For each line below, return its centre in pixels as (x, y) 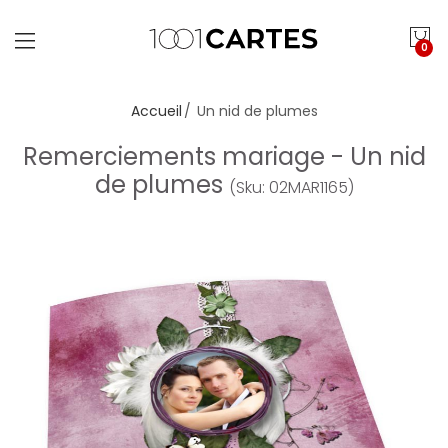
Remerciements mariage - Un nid (224, 156)
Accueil (156, 111)
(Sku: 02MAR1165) (291, 187)
